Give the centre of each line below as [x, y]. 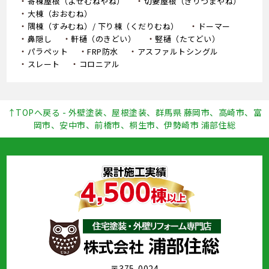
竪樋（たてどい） [188, 38]
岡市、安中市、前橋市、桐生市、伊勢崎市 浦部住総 [134, 125]
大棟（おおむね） [60, 13]
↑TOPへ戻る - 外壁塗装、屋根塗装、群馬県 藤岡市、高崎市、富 [134, 112]
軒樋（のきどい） [104, 38]
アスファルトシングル [178, 51]
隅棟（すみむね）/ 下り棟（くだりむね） [103, 26]
